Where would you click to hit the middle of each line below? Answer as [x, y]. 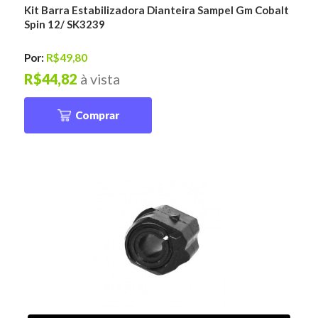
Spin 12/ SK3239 [65, 24]
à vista [100, 79]
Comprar [97, 115]
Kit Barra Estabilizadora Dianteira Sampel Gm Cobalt [157, 10]
